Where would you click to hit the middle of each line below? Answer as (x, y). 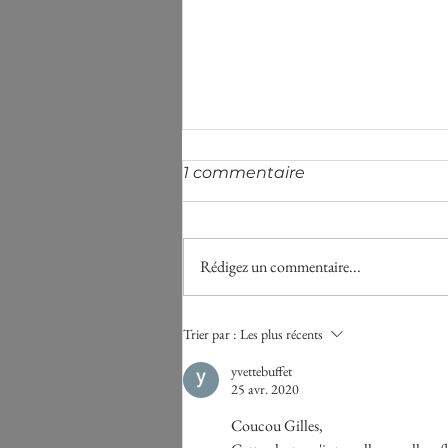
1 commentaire (244, 172)
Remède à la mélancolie (318, 315)
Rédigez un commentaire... (280, 266)
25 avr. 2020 (265, 388)
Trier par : (209, 333)
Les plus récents (281, 333)
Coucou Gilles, (278, 425)
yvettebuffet (261, 370)
